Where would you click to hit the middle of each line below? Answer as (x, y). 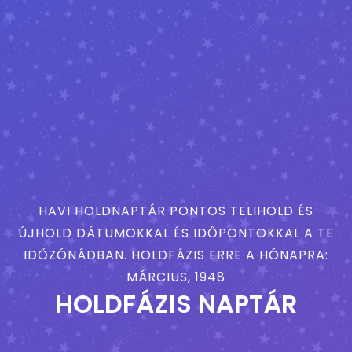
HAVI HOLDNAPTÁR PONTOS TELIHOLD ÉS (176, 211)
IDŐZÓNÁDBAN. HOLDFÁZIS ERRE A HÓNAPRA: (176, 255)
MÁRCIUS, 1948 (176, 277)
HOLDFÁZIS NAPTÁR (176, 303)
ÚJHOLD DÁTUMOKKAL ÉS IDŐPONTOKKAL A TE (176, 233)
